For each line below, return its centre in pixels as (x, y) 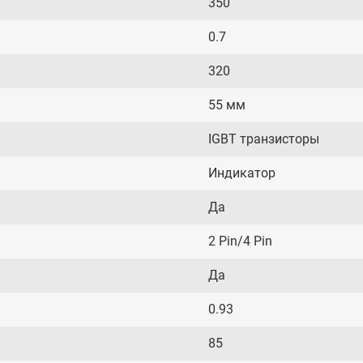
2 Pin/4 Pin (240, 241)
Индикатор (242, 173)
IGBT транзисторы (264, 139)
